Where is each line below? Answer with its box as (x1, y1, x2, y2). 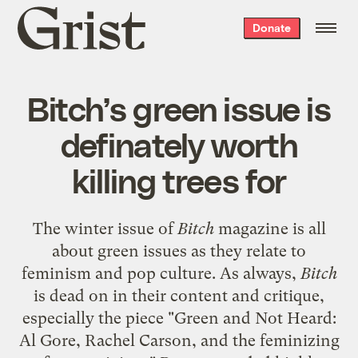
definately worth (60, 123, 298, 164)
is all (288, 218, 326, 238)
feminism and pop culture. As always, (21, 263, 300, 283)
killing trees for (71, 159, 287, 200)
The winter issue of (32, 218, 177, 238)
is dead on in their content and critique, (34, 285, 324, 305)
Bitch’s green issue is (27, 87, 331, 128)
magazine (213, 218, 288, 238)
